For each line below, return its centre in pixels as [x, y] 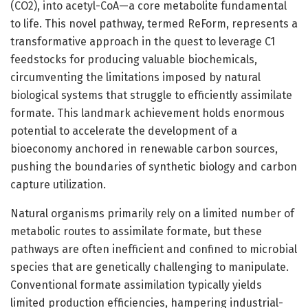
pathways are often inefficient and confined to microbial [154, 249]
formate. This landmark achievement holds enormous [147, 113]
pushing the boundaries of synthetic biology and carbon [154, 166]
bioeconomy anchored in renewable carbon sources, [144, 148]
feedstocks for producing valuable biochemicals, [134, 59]
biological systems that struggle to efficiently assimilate [151, 95]
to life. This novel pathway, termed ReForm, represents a [154, 23]
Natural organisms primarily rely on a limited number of [152, 213]
